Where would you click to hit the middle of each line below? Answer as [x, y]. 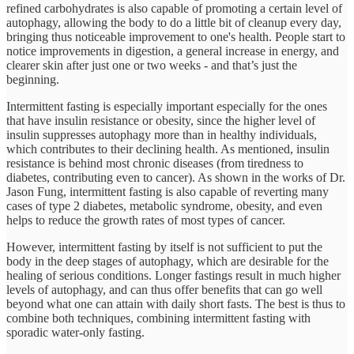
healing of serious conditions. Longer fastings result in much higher [173, 276]
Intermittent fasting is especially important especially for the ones [167, 107]
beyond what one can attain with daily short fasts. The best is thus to [176, 304]
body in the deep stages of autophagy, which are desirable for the [168, 262]
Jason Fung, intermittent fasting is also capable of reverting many [168, 192]
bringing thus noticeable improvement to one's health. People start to [176, 37]
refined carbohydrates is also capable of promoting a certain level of [174, 9]
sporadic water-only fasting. [75, 333]
